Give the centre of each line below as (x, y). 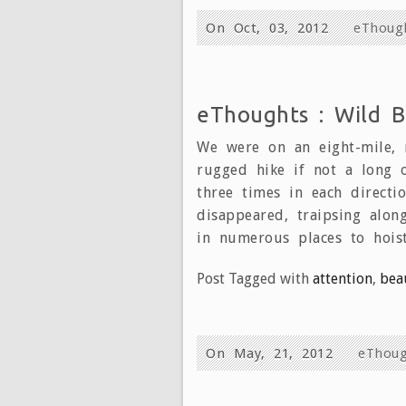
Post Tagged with (255, 278)
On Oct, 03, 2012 (271, 28)
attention (343, 278)
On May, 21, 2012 (274, 353)
